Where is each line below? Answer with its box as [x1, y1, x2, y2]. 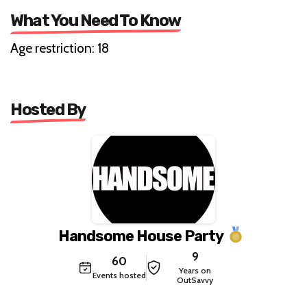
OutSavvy [177, 274, 213, 285]
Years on [179, 265, 211, 275]
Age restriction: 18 [10, 40, 109, 56]
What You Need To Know [10, 10, 181, 30]
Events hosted [92, 269, 146, 280]
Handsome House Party [58, 226, 223, 245]
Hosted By [10, 99, 86, 119]
